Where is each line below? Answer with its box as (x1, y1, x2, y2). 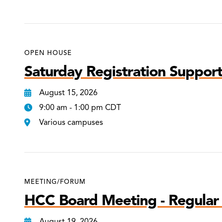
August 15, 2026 (39, 87, 98, 98)
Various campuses (39, 117, 104, 127)
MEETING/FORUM (24, 177, 86, 186)
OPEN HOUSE (24, 49, 72, 57)
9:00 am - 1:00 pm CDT (39, 102, 121, 112)
